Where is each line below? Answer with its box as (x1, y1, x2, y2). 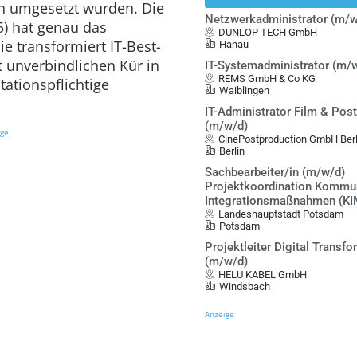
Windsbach (219, 280, 271, 292)
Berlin (219, 145, 245, 157)
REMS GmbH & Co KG (218, 73, 316, 84)
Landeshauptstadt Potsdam (218, 208, 344, 220)
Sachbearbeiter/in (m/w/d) (205, 165, 346, 179)
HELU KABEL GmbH (218, 269, 308, 280)
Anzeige (205, 308, 235, 320)
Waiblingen (219, 84, 270, 96)
